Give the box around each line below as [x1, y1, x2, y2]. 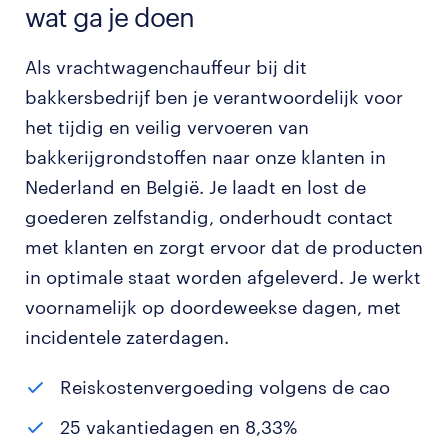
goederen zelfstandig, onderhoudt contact [25, 206, 393, 228]
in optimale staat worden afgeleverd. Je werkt [25, 266, 421, 288]
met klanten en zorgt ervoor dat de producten [25, 236, 423, 258]
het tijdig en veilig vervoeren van [25, 116, 309, 138]
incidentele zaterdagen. [25, 326, 229, 348]
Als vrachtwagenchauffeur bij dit [25, 56, 307, 78]
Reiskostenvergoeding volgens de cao [60, 376, 390, 398]
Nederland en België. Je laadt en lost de [25, 176, 366, 198]
